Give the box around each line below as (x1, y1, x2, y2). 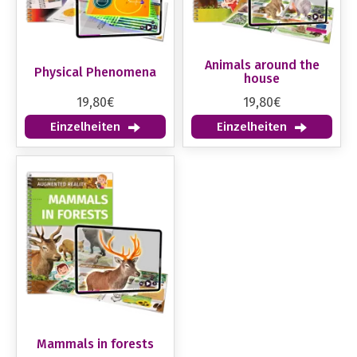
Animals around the (204, 57, 320, 73)
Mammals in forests (37, 335, 154, 351)
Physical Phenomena (34, 64, 156, 80)
